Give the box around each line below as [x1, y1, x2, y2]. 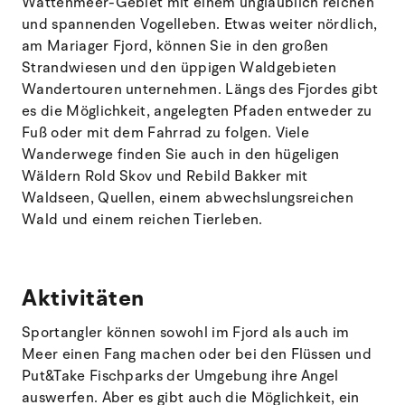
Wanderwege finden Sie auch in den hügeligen [22, 144, 340, 165]
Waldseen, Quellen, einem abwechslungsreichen [22, 187, 354, 208]
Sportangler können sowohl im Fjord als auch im [22, 322, 350, 343]
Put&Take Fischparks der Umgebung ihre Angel [22, 365, 339, 386]
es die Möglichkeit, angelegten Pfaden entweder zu [22, 100, 372, 121]
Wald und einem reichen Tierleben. [22, 209, 263, 230]
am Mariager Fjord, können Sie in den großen [22, 35, 329, 56]
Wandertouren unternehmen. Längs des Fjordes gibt [22, 79, 379, 99]
